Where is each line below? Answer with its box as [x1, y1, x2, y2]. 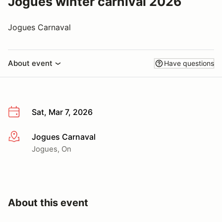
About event [8, 58, 53, 68]
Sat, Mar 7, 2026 [32, 107, 93, 117]
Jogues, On [32, 144, 71, 154]
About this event [8, 196, 88, 209]
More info [7, 132, 44, 142]
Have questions [164, 59, 214, 67]
